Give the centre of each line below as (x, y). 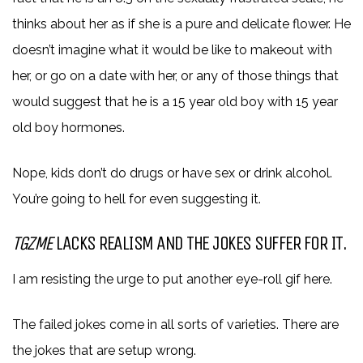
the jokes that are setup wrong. (104, 350)
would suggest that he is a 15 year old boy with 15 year (175, 101)
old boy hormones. (68, 127)
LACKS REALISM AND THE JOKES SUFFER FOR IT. (199, 243)
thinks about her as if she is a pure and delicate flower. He (181, 23)
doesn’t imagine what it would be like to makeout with (172, 49)
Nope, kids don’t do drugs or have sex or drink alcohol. (172, 173)
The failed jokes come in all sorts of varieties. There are (175, 324)
